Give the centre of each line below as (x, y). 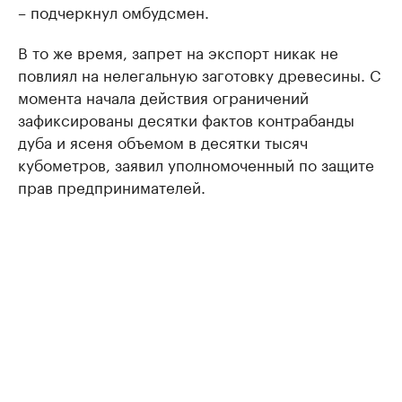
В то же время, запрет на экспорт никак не (178, 51)
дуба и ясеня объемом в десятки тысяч (163, 140)
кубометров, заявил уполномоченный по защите (196, 163)
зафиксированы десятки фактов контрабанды (186, 118)
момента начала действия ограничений (163, 96)
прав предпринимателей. (112, 185)
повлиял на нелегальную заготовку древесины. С (199, 73)
